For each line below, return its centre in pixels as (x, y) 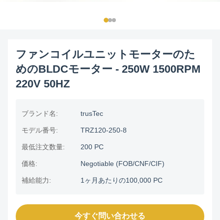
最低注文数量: (43, 147)
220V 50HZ (43, 84)
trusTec (92, 113)
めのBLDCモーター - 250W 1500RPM (108, 69)
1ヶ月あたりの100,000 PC (122, 180)
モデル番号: (40, 130)
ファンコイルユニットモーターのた (106, 54)
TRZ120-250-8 (104, 130)
